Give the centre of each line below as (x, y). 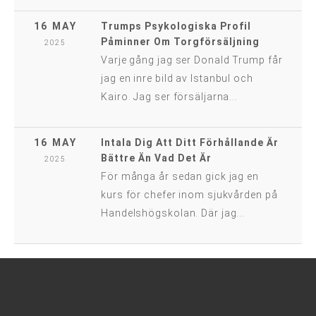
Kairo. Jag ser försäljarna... (170, 97)
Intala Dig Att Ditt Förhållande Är (190, 142)
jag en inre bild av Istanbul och (177, 78)
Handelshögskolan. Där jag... (173, 213)
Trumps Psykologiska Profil (176, 26)
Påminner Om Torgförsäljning (180, 42)
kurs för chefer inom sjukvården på (189, 195)
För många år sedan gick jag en (180, 176)
